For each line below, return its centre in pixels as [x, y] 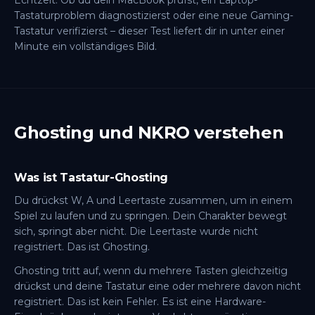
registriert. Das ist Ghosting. [82, 247]
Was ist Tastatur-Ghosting [91, 178]
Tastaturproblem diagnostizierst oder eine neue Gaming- [154, 15]
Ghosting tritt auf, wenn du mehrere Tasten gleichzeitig [151, 271]
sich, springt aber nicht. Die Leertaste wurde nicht [136, 231]
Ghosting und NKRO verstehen [149, 133]
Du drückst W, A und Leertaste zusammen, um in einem [153, 200]
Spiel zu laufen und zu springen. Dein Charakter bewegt [150, 216]
